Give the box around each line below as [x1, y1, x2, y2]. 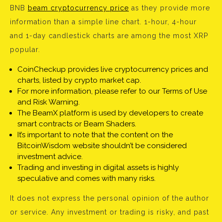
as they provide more [129, 4, 210, 12]
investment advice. [17, 152, 83, 162]
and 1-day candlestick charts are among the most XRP [10, 32, 208, 40]
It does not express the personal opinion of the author [10, 194, 209, 203]
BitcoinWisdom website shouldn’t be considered [17, 141, 187, 151]
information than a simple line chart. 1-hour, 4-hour [10, 18, 197, 26]
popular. [10, 46, 40, 54]
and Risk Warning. [17, 98, 80, 107]
